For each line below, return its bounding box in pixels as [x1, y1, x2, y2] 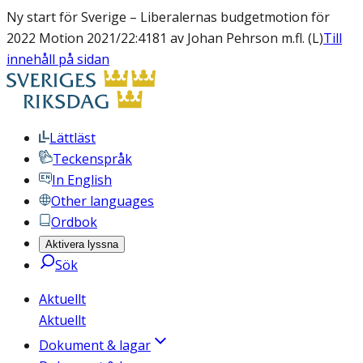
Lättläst [49, 129, 96, 147]
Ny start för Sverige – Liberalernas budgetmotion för [6, 8, 330, 26]
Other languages [51, 192, 154, 210]
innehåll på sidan [6, 50, 109, 68]
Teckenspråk [53, 150, 132, 168]
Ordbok [51, 213, 97, 231]
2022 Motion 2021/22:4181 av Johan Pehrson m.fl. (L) [6, 29, 323, 47]
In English [52, 171, 112, 189]
